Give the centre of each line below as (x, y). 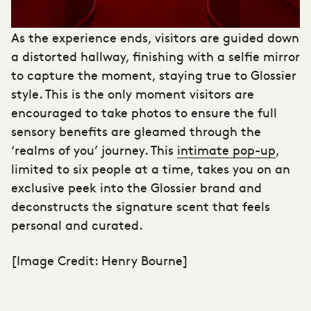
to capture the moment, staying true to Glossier (154, 75)
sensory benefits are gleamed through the (136, 131)
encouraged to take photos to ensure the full (144, 112)
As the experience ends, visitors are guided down (155, 37)
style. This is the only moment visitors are (133, 94)
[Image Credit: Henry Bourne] (100, 260)
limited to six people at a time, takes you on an (151, 169)
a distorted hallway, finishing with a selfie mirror (155, 56)
